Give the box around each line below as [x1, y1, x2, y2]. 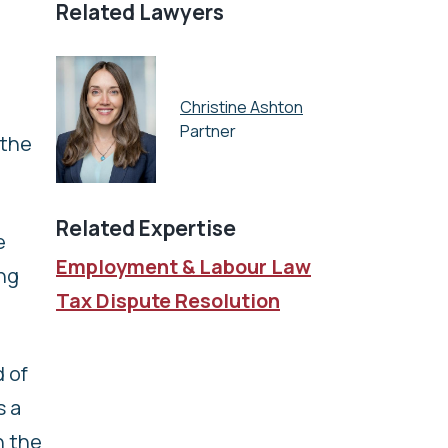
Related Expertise [56, 213, 236, 242]
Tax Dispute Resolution [56, 286, 280, 314]
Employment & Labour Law [56, 252, 311, 280]
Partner [180, 120, 236, 143]
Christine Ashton [180, 96, 303, 119]
